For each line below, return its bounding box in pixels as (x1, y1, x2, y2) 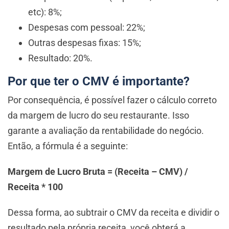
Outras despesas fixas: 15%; (28, 37, 141, 49)
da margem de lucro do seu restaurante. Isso (8, 110, 189, 121)
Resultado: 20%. (28, 53, 93, 64)
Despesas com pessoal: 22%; (28, 22, 145, 33)
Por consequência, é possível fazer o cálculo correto (8, 95, 217, 106)
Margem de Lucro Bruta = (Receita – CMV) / (8, 166, 188, 177)
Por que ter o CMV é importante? (8, 74, 190, 89)
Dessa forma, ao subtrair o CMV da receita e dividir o (8, 207, 219, 218)
